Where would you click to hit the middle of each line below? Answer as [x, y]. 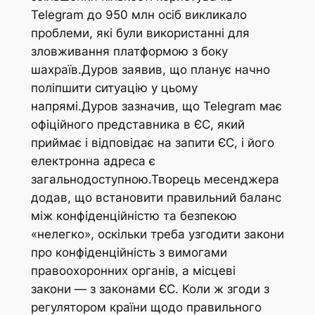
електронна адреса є [93, 161]
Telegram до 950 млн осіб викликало [139, 15]
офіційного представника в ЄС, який [137, 125]
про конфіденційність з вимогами [129, 253]
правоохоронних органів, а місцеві [133, 271]
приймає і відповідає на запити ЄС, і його [152, 143]
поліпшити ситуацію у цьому [114, 88]
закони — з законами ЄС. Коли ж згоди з [150, 289]
